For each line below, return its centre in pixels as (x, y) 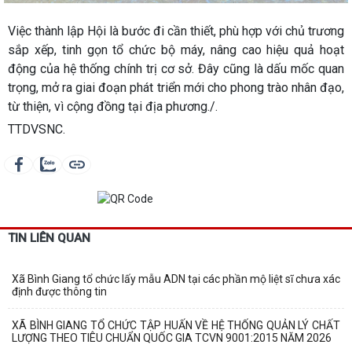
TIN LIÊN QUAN (49, 238)
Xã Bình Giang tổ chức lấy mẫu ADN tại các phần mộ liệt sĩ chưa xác (176, 279)
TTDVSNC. (37, 130)
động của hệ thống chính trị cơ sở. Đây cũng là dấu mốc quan (176, 69)
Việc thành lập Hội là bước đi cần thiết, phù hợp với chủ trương (176, 31)
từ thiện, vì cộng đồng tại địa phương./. (113, 107)
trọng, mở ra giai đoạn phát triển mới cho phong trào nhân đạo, (176, 88)
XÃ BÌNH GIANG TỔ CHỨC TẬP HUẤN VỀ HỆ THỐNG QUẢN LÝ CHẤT (176, 326)
